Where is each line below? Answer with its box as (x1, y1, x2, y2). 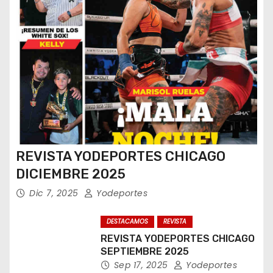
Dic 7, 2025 (29, 186, 81, 199)
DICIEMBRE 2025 (16, 165, 126, 182)
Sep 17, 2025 (113, 259, 171, 272)
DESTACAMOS (106, 217, 148, 227)
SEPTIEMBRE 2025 (100, 246, 189, 258)
